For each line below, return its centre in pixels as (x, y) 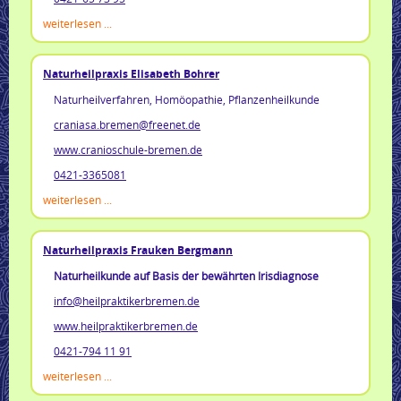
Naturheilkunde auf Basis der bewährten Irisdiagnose (186, 275)
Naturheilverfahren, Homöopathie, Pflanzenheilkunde (187, 99)
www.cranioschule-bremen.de (128, 149)
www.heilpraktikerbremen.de (126, 325)
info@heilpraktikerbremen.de (127, 300)
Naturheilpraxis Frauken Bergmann (138, 250)
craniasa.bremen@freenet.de (127, 124)
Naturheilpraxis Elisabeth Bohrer (131, 73)
